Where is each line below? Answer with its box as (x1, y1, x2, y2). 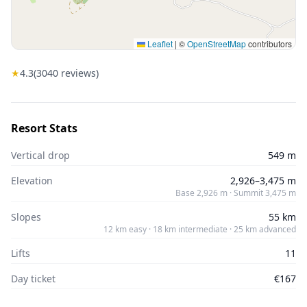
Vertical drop (11, 149, 70, 162)
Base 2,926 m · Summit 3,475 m (175, 187, 296, 199)
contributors (246, 38, 292, 49)
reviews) (58, 66, 99, 79)
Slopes (11, 210, 41, 223)
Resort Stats (11, 121, 77, 136)
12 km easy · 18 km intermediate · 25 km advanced (103, 223, 296, 235)
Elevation (11, 174, 53, 187)
